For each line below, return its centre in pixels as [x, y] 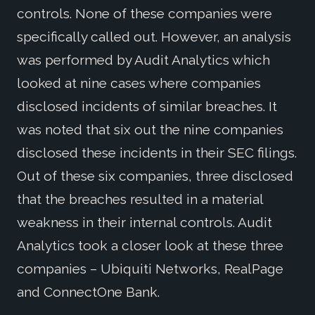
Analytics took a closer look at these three [150, 246]
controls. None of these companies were [144, 14]
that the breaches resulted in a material [140, 199]
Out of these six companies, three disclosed [155, 176]
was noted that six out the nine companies [150, 130]
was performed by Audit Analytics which [143, 60]
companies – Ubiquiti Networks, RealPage [150, 269]
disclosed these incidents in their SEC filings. [157, 153]
